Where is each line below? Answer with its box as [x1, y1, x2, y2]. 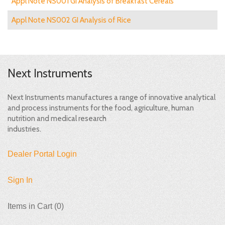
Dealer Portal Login [8, 150, 77, 159]
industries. [8, 125, 41, 134]
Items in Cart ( [8, 202, 57, 211]
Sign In [8, 176, 33, 185]
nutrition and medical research [8, 114, 106, 124]
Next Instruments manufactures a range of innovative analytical [8, 93, 215, 102]
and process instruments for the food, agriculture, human [8, 103, 194, 113]
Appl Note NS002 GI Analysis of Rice [12, 16, 131, 25]
